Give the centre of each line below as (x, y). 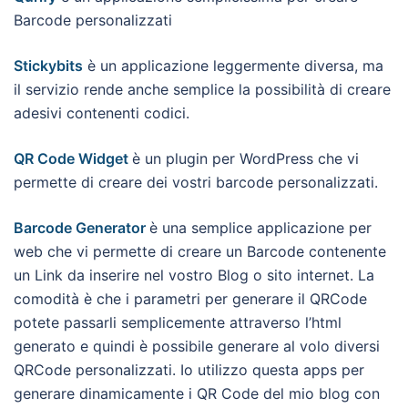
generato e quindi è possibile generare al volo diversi (197, 346)
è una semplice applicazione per (260, 228)
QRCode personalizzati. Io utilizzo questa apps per (189, 370)
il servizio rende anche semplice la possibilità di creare (202, 89)
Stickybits (48, 66)
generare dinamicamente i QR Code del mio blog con (197, 393)
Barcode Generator (80, 228)
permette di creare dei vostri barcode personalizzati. (196, 182)
